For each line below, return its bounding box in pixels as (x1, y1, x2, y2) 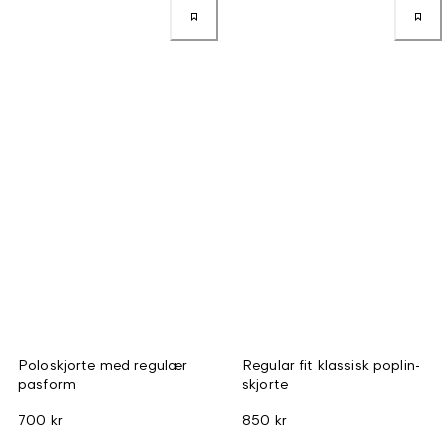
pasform (18, 374, 76, 392)
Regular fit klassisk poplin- (242, 355, 420, 373)
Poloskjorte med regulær (18, 355, 188, 373)
